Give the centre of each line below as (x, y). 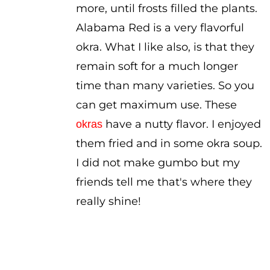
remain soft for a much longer (157, 66)
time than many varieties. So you (165, 86)
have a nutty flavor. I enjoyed (183, 124)
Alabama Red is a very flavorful (160, 28)
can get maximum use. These (156, 105)
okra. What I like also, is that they (165, 47)
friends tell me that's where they (164, 182)
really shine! (108, 201)
